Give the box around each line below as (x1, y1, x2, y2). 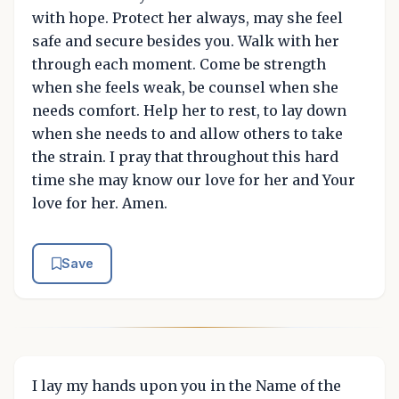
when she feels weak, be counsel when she (32, 78, 338, 96)
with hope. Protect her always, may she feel (32, 9, 343, 27)
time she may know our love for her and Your (32, 171, 355, 189)
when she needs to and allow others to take (32, 125, 343, 142)
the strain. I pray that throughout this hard (32, 148, 338, 166)
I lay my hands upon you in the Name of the (32, 376, 341, 395)
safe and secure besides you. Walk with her (32, 32, 339, 50)
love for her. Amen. (32, 194, 167, 212)
